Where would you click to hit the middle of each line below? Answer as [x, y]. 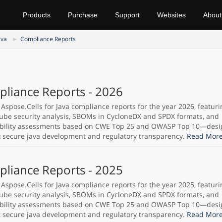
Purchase [83, 15]
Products [37, 15]
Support [127, 15]
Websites [171, 15]
